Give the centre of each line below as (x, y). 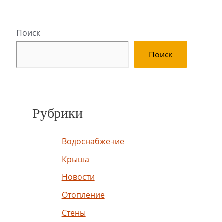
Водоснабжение (93, 141)
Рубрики (57, 113)
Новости (78, 177)
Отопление (83, 194)
